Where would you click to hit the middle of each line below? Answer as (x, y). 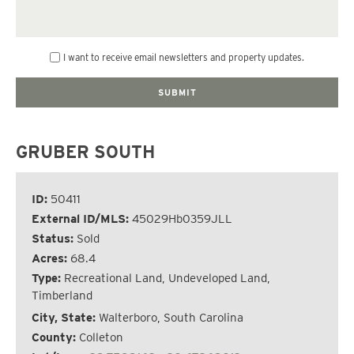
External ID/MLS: (82, 218)
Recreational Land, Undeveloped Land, (167, 278)
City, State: (65, 317)
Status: (54, 238)
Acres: (51, 258)
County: (55, 337)
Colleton (101, 337)
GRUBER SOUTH (85, 151)
